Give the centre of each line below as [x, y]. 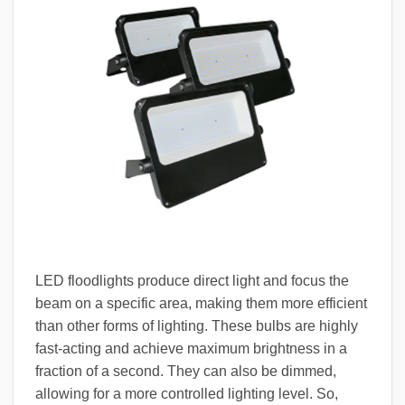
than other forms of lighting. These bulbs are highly [197, 326]
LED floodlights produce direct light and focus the [192, 281]
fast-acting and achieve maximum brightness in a [191, 349]
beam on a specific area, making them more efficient [201, 304]
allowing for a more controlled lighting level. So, [187, 394]
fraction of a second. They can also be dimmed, [186, 372]
